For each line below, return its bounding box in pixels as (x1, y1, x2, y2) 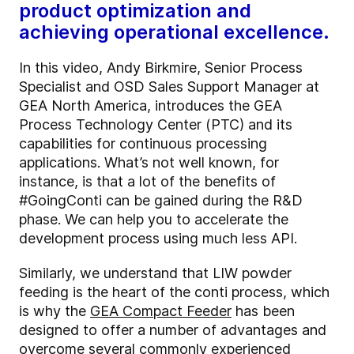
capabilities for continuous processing (19, 135, 267, 153)
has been (232, 303, 295, 320)
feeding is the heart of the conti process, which (19, 284, 330, 301)
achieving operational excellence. (19, 21, 330, 44)
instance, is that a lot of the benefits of (19, 173, 276, 190)
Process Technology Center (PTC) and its (19, 116, 292, 134)
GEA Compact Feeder (90, 303, 232, 320)
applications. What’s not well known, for (19, 154, 279, 171)
